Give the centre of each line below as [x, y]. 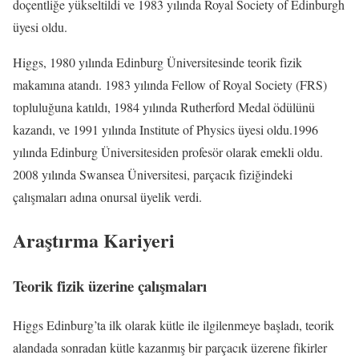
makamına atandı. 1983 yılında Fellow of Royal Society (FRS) [170, 84]
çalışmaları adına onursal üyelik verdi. [107, 196]
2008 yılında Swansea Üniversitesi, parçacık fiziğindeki [153, 174]
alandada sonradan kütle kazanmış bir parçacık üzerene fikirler [170, 348]
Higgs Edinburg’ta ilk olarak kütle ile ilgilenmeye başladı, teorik [173, 325]
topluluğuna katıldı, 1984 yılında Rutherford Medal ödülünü [164, 107]
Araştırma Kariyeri [94, 240]
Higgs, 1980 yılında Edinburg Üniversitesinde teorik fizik [157, 62]
